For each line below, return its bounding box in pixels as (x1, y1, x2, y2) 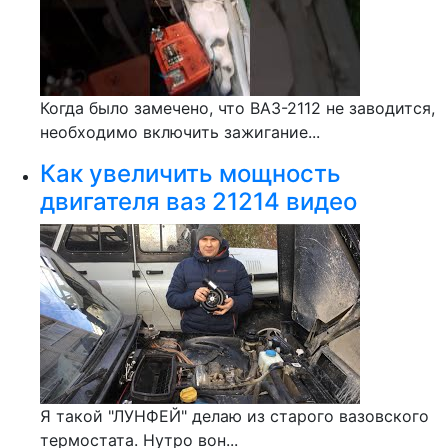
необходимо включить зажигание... (40, 122, 320, 142)
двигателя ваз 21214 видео (40, 187, 357, 216)
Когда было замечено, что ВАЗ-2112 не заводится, (40, 98, 435, 118)
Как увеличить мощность (40, 159, 341, 188)
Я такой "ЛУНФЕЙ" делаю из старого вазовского (40, 406, 429, 426)
